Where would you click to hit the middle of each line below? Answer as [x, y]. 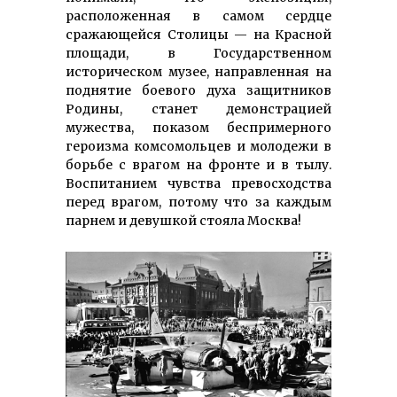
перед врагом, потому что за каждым [198, 202]
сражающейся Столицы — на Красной [198, 35]
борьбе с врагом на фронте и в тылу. [198, 165]
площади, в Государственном [198, 54]
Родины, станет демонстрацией [198, 109]
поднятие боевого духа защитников [198, 91]
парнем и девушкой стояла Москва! [183, 221]
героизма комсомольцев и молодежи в [198, 147]
